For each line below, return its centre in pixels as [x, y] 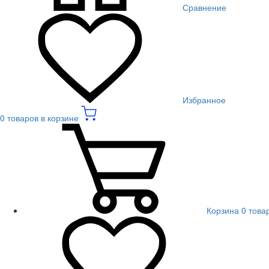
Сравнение [204, 7]
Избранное [204, 100]
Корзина [223, 210]
